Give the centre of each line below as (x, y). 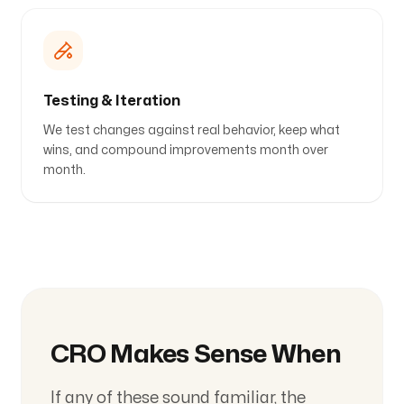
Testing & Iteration (112, 101)
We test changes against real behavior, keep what (192, 130)
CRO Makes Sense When (196, 355)
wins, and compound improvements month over (186, 150)
